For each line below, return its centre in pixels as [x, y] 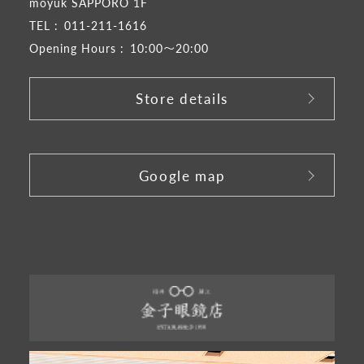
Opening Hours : [76, 48]
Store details [182, 99]
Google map [182, 175]
